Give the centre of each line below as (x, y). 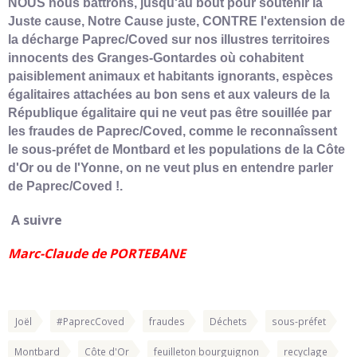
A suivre (37, 220)
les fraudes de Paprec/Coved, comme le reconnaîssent (173, 131)
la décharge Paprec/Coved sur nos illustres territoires (169, 39)
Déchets (228, 321)
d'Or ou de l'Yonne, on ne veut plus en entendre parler (171, 167)
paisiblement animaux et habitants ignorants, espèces (171, 76)
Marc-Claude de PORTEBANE (97, 253)
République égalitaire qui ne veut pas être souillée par (170, 112)
